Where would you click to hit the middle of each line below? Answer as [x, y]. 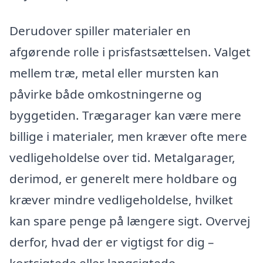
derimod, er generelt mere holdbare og [123, 179]
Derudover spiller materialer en [100, 31]
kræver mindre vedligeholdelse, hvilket [121, 200]
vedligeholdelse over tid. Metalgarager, [122, 158]
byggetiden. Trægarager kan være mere [125, 115]
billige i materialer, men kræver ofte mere [128, 136]
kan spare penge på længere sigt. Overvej [130, 221]
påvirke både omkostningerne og [106, 94]
